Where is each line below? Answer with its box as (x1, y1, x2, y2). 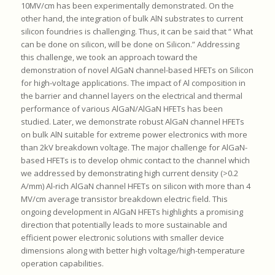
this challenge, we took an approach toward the (20, 52, 198, 63)
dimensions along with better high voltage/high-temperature (20, 245, 245, 257)
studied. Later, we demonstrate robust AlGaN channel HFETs (20, 116, 244, 128)
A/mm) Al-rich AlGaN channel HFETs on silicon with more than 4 (20, 180, 250, 192)
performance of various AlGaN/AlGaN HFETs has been (20, 103, 223, 115)
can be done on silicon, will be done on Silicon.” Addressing (20, 39, 239, 50)
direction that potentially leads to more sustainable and (20, 219, 227, 231)
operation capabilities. (20, 258, 104, 269)
